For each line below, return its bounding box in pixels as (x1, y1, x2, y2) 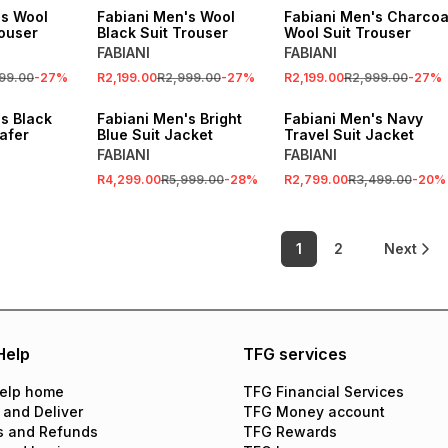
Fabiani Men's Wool (96, 8, 235, 25)
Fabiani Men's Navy (283, 110, 423, 127)
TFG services (242, 344, 347, 364)
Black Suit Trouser (96, 24, 228, 41)
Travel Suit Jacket (283, 126, 414, 143)
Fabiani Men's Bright (96, 110, 242, 127)
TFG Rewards (242, 423, 337, 440)
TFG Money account (242, 403, 385, 420)
